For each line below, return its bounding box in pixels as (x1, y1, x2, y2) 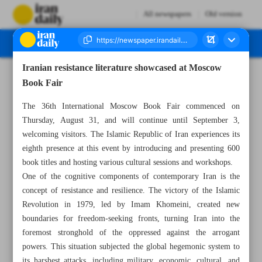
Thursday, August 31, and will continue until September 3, (22, 113, 240, 127)
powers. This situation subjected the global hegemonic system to (22, 240, 240, 254)
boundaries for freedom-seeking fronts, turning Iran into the (22, 212, 240, 226)
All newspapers (143, 8, 191, 20)
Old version (205, 8, 242, 20)
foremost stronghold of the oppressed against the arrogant (22, 226, 240, 240)
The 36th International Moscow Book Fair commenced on (22, 99, 240, 113)
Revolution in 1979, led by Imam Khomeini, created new (22, 198, 240, 212)
